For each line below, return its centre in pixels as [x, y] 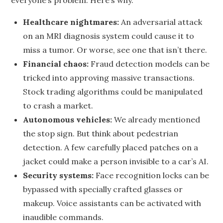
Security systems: [58, 175]
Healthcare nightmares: [71, 22]
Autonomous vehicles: [68, 119]
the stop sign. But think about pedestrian [101, 133]
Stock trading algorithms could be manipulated [113, 92]
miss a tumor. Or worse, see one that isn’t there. [115, 50]
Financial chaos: [56, 64]
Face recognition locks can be [152, 175]
